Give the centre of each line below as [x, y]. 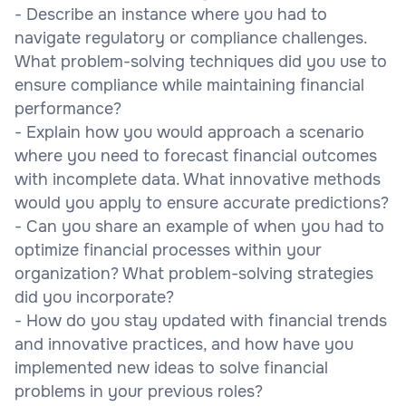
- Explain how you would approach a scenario [189, 132]
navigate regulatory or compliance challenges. [191, 38]
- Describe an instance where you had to [171, 14]
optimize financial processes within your [168, 250]
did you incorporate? [94, 297]
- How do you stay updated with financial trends [201, 320]
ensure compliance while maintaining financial [189, 85]
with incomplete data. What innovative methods [198, 179]
